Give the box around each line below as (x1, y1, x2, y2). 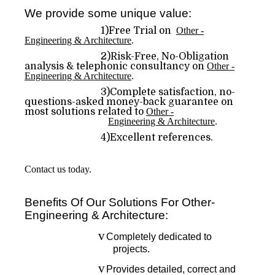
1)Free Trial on (101, 25, 174, 36)
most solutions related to (25, 106, 146, 117)
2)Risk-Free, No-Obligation (25, 51, 229, 62)
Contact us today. (25, 164, 91, 174)
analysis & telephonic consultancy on (25, 61, 207, 72)
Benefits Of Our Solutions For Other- (25, 196, 215, 209)
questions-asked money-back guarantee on (25, 96, 233, 107)
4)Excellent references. (25, 132, 213, 143)
